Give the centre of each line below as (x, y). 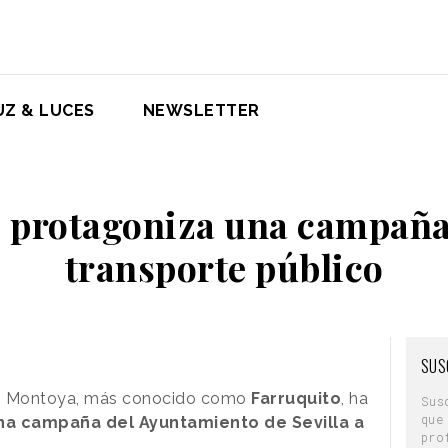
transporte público (224, 266)
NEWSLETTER (201, 110)
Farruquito (296, 398)
